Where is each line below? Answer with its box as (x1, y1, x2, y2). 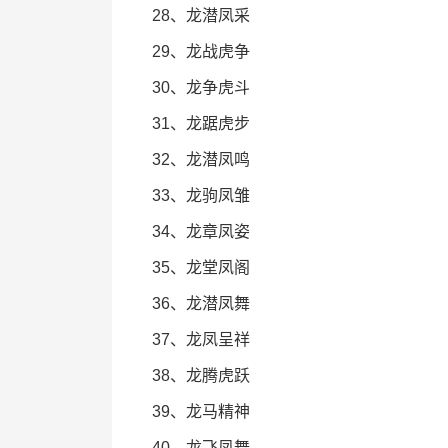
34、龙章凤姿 (152, 223, 250, 240)
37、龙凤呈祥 (152, 331, 250, 348)
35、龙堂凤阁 (152, 259, 250, 276)
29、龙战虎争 (152, 43, 250, 60)
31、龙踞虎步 (152, 115, 250, 132)
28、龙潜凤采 (152, 7, 250, 24)
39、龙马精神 (152, 403, 250, 420)
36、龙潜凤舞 (152, 295, 250, 312)
